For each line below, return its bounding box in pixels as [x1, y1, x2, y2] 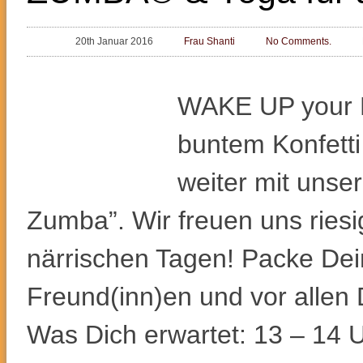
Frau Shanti [184, 35, 235, 47]
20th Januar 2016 [75, 35, 153, 47]
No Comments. [266, 35, 331, 47]
